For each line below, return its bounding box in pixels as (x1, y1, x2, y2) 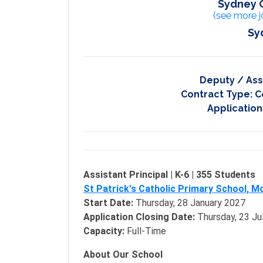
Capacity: (83, 225, 124, 237)
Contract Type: (181, 89, 255, 100)
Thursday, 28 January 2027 (136, 197, 245, 208)
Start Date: (83, 197, 136, 208)
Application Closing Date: (83, 211, 197, 222)
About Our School (83, 249, 163, 260)
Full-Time (124, 225, 166, 237)
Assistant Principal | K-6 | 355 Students (83, 169, 255, 180)
